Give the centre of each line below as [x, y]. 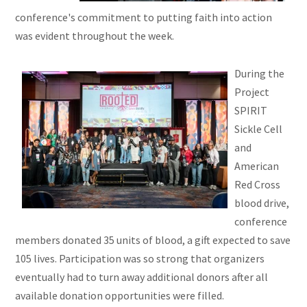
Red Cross [258, 185]
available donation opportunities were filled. [120, 296]
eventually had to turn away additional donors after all [142, 277]
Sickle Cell [259, 129]
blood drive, [262, 203]
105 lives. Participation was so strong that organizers [140, 259]
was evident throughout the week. [95, 36]
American [257, 166]
